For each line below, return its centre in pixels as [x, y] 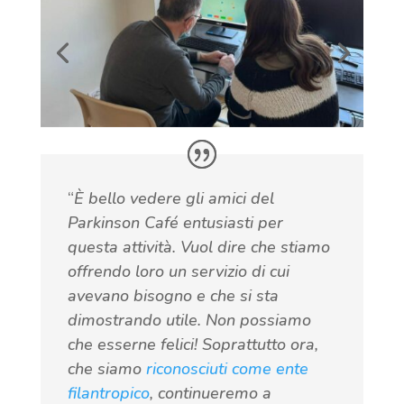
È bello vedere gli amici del [174, 198]
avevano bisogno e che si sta [173, 295]
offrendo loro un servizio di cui [178, 271]
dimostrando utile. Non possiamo [189, 320]
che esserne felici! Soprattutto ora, [193, 344]
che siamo [106, 368]
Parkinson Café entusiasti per [175, 222]
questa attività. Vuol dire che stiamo [198, 247]
